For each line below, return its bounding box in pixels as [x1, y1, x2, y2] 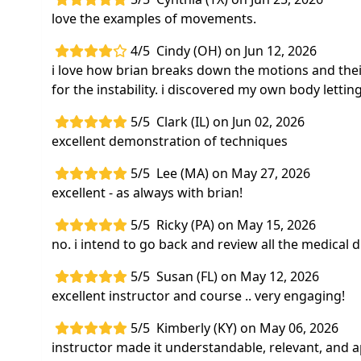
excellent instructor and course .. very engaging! [52, 287, 345, 305]
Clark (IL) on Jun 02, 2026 [156, 113, 305, 131]
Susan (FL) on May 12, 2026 [156, 268, 319, 285]
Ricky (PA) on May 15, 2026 [156, 216, 316, 234]
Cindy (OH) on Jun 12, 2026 [156, 42, 317, 60]
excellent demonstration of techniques [52, 132, 288, 150]
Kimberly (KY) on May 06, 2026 [156, 319, 338, 337]
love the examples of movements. [52, 10, 256, 27]
